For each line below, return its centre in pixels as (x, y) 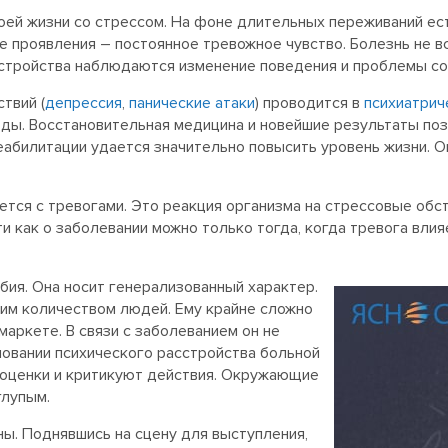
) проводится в (309, 103)
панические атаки (192, 103)
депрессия (83, 103)
